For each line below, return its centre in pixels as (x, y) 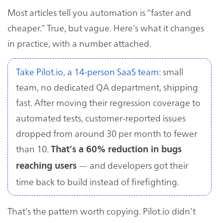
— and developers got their (132, 165)
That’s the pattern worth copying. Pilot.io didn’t (102, 211)
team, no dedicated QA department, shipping (107, 87)
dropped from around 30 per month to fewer (107, 133)
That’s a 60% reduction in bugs (116, 150)
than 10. (33, 149)
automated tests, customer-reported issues (101, 118)
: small (171, 72)
